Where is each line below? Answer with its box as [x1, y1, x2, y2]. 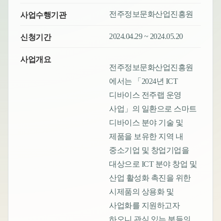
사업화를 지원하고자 [109, 201, 180, 210]
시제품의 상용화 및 [109, 187, 174, 196]
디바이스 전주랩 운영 [109, 91, 182, 100]
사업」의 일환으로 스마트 [109, 105, 197, 113]
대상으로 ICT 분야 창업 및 [109, 160, 197, 169]
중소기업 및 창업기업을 [109, 146, 189, 155]
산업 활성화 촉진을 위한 [109, 174, 191, 183]
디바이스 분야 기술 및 [109, 118, 184, 127]
